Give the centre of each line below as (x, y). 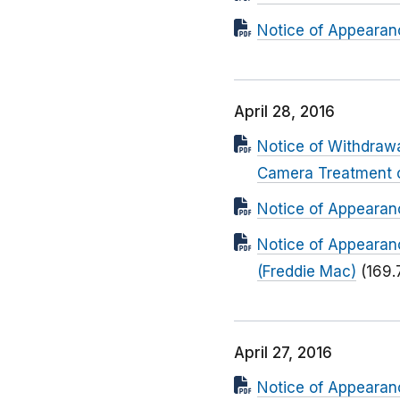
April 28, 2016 (284, 112)
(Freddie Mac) (307, 272)
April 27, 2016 (283, 353)
